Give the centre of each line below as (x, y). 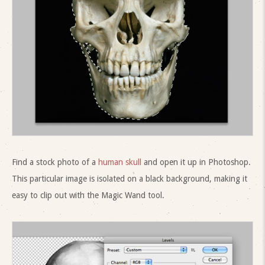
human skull (120, 162)
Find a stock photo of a (55, 162)
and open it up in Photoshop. (196, 162)
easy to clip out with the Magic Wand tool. (88, 195)
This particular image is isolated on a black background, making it (130, 178)
